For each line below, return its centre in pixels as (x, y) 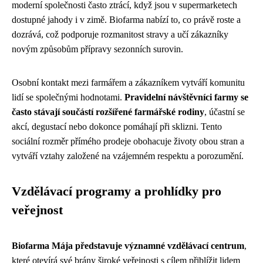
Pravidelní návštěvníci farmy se (186, 97)
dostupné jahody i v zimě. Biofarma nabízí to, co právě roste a (126, 19)
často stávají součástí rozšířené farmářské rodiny (108, 112)
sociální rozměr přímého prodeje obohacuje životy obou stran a (128, 141)
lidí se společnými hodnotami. (68, 97)
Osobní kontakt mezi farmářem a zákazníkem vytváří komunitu (128, 82)
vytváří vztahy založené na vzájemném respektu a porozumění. (128, 156)
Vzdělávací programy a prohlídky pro (117, 191)
